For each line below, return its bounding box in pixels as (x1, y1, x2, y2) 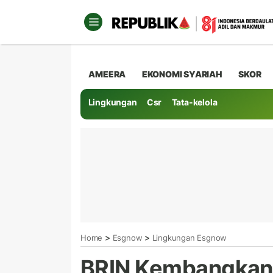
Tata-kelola (171, 97, 218, 108)
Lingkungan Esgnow (152, 232, 227, 243)
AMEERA (88, 68, 126, 79)
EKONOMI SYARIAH (141, 68, 222, 79)
